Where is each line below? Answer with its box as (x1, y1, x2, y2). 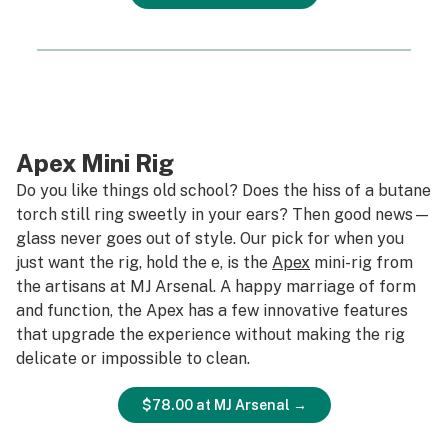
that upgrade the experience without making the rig (16, 325, 405, 344)
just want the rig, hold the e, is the (16, 253, 272, 272)
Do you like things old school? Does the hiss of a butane (16, 181, 431, 200)
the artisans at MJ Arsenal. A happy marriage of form (16, 277, 416, 296)
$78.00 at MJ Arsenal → (141, 397, 307, 413)
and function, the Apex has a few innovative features (16, 301, 408, 320)
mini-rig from (310, 253, 413, 272)
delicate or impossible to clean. (16, 349, 250, 368)
